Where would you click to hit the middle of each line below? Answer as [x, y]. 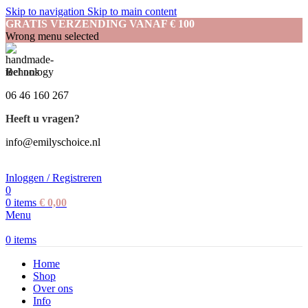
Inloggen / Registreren [54, 178]
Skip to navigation [46, 11]
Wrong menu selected [52, 36]
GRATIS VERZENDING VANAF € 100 [100, 24]
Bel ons [22, 72]
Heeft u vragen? [43, 119]
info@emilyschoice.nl [53, 142]
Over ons [53, 288]
